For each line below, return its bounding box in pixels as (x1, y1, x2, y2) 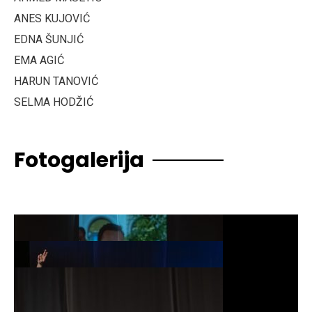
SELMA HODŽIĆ (14, 95, 93, 109)
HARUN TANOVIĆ (14, 74, 98, 88)
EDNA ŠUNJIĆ (14, 32, 84, 46)
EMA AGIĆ (14, 53, 64, 67)
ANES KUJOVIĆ (14, 11, 90, 25)
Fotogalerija (14, 145, 144, 175)
